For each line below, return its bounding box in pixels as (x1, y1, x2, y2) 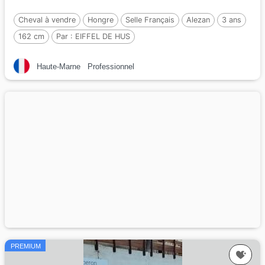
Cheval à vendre (18, 15, 76, 24)
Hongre (88, 15, 114, 24)
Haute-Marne (37, 62, 80, 71)
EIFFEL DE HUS (75, 31, 130, 41)
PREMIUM (11, 242, 41, 250)
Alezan (186, 15, 210, 24)
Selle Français (125, 15, 174, 24)
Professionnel (88, 62, 134, 71)
